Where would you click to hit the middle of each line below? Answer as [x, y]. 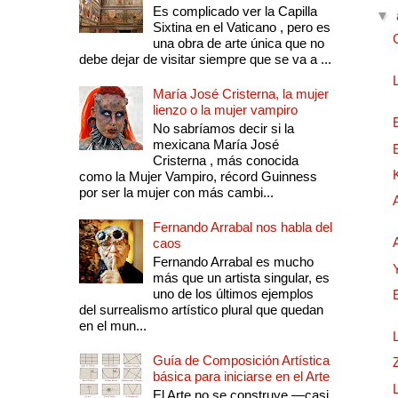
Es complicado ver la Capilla [235, 12]
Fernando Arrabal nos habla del [242, 227]
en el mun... [112, 326]
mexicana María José [215, 145]
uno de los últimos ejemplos [233, 294]
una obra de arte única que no [238, 44]
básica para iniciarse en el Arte [241, 377]
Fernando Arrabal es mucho [233, 262]
